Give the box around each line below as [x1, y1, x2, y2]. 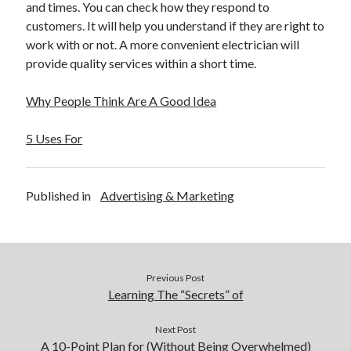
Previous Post [147, 272, 204, 284]
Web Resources [27, 237, 94, 249]
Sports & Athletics [27, 161, 102, 174]
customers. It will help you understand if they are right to [26, 18, 325, 33]
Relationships [27, 124, 84, 136]
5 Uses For [26, 131, 83, 146]
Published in [26, 188, 92, 203]
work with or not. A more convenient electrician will [26, 37, 300, 52]
